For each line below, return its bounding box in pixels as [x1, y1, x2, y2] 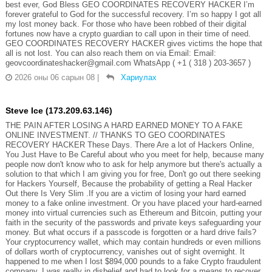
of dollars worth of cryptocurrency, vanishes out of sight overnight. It [5, 246, 245, 256]
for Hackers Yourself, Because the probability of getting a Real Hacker [5, 178, 252, 188]
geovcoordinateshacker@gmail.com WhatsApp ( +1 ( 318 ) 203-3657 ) [5, 58, 251, 67]
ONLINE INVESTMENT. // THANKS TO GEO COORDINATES [5, 130, 225, 140]
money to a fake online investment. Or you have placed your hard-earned [5, 198, 262, 208]
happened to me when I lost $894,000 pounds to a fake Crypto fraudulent [5, 256, 261, 266]
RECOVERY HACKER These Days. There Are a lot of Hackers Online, [5, 140, 254, 149]
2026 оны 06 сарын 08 [14, 72, 95, 82]
